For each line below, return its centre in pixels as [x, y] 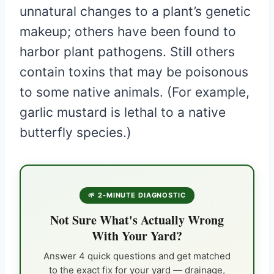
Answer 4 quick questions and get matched [137, 256]
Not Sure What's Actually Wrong [137, 220]
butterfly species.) [76, 132]
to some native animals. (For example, [135, 92]
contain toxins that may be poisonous [134, 72]
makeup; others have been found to [128, 31]
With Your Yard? [137, 235]
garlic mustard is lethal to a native [123, 112]
